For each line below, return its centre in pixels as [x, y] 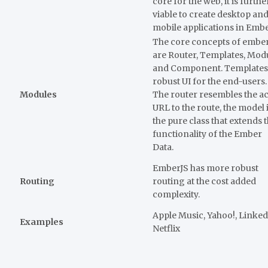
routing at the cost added [204, 181]
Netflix [166, 228]
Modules [38, 94]
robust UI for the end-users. [210, 81]
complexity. [176, 194]
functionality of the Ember [207, 134]
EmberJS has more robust [205, 168]
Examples [42, 222]
